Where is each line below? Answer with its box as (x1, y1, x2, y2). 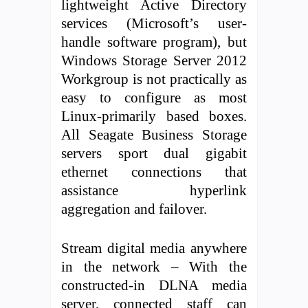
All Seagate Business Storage (61, 126, 247, 143)
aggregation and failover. (61, 201, 207, 217)
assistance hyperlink (61, 182, 247, 199)
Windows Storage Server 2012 (61, 52, 247, 69)
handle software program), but (61, 34, 247, 50)
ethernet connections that (61, 164, 247, 180)
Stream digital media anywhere (61, 240, 247, 256)
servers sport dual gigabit (61, 145, 247, 162)
